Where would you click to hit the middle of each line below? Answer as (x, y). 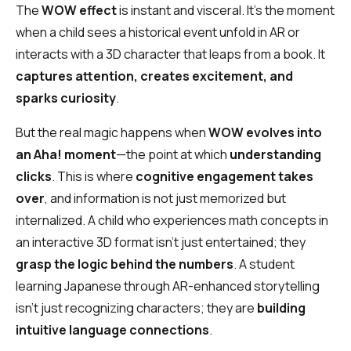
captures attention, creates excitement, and (154, 76)
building (281, 308)
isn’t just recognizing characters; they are (136, 308)
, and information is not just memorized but (165, 199)
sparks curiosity (66, 98)
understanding (275, 155)
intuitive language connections (112, 330)
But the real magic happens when (112, 133)
